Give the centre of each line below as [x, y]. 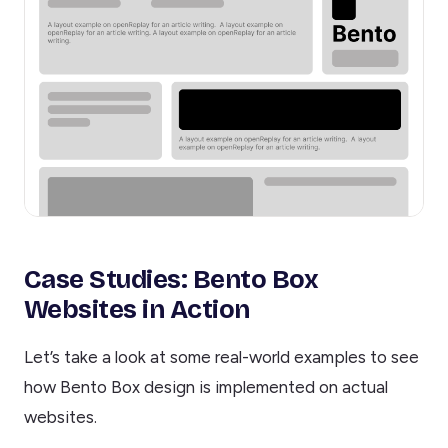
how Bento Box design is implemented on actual [206, 387]
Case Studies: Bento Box [171, 279]
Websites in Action [137, 309]
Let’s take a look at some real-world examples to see [221, 357]
